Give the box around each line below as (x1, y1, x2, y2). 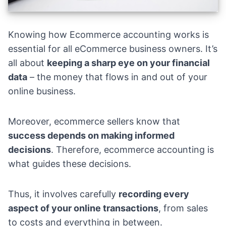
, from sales (158, 203, 208, 214)
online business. (8, 86, 76, 97)
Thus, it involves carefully (8, 189, 119, 200)
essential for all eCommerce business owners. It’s (8, 43, 217, 54)
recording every (119, 189, 189, 200)
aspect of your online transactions (8, 203, 158, 214)
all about (8, 58, 47, 69)
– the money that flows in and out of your (27, 72, 207, 83)
